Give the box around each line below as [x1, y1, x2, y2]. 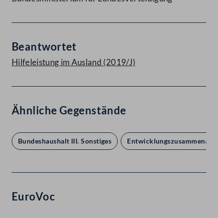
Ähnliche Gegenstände [12, 104, 127, 117]
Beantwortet [12, 40, 77, 54]
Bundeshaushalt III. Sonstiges [18, 137, 112, 145]
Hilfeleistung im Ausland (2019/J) [12, 57, 136, 68]
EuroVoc [12, 190, 55, 203]
